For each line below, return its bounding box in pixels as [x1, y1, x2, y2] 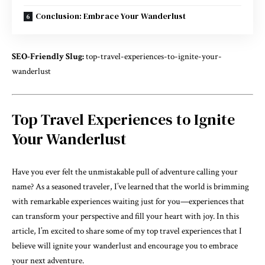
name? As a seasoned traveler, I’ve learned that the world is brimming [12, 180, 249, 192]
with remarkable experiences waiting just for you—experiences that [12, 195, 244, 207]
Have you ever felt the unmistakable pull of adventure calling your [12, 166, 238, 177]
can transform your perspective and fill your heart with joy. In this [12, 210, 239, 222]
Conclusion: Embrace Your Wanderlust [35, 9, 186, 22]
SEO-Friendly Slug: [12, 51, 84, 62]
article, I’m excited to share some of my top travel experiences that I [12, 225, 242, 237]
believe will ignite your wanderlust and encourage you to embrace [12, 240, 238, 251]
